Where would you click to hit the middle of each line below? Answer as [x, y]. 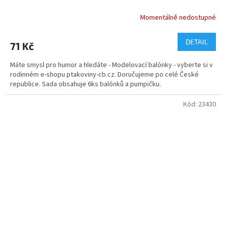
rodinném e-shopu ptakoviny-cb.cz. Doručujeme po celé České [104, 74]
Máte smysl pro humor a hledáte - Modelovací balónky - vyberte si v [111, 65]
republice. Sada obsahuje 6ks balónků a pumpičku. [86, 84]
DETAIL [197, 41]
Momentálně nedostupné [178, 18]
